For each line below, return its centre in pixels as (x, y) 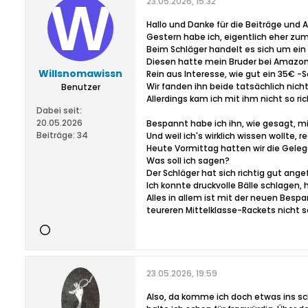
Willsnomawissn (80, 74)
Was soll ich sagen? (188, 161)
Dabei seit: (59, 110)
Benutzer (80, 87)
